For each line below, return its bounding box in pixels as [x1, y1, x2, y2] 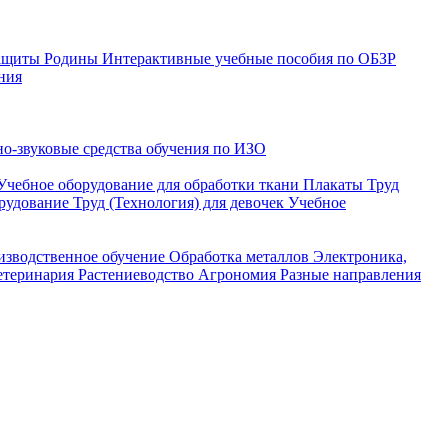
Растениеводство [78, 266, 194, 283]
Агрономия [198, 266, 276, 283]
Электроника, [313, 248, 407, 265]
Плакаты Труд [303, 176, 399, 193]
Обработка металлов [169, 248, 309, 265]
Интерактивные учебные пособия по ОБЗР [102, 50, 396, 67]
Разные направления [280, 266, 421, 283]
